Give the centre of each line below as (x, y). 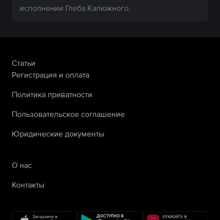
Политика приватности (52, 94)
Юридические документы (58, 133)
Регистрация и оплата (51, 74)
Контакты (28, 184)
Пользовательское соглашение (68, 114)
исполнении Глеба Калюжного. (75, 8)
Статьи (24, 63)
